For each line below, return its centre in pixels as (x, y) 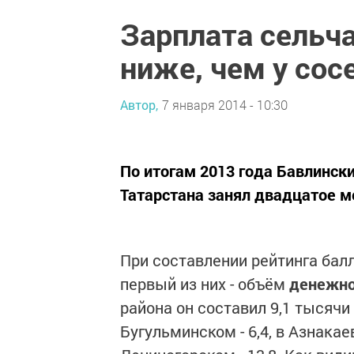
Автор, (139, 104)
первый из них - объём (205, 284)
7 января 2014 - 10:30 (225, 104)
